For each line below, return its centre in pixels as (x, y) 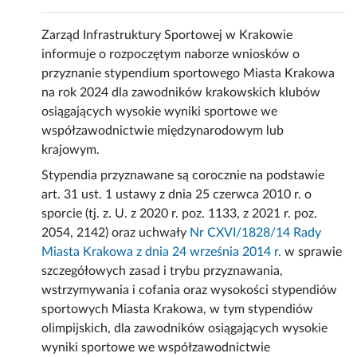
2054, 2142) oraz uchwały (116, 233)
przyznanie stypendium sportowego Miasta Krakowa (188, 74)
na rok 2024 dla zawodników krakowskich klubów (181, 93)
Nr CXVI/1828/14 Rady (256, 233)
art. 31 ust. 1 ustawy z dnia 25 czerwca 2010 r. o (177, 195)
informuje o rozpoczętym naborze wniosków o (171, 55)
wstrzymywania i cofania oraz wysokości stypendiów (190, 290)
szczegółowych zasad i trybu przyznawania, (163, 271)
